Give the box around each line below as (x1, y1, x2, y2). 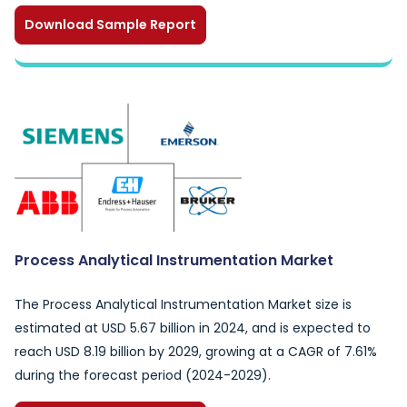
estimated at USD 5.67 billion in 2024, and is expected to (15, 319, 371, 337)
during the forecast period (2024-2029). (15, 366, 271, 384)
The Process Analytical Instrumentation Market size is (15, 295, 352, 313)
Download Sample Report (25, 15, 196, 34)
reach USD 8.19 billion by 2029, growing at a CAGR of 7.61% (15, 342, 377, 361)
